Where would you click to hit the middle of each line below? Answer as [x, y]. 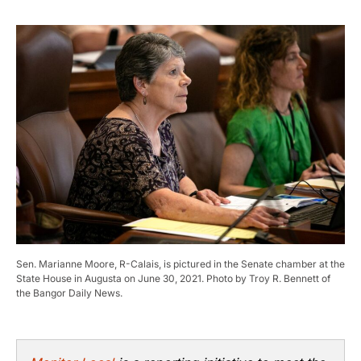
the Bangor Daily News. [69, 293]
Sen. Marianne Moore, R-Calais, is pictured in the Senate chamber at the [180, 263]
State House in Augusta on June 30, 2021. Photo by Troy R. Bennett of [173, 278]
